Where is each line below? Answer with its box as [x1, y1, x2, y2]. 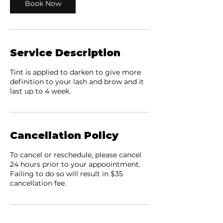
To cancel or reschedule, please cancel [10, 150, 141, 159]
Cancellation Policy [10, 129, 118, 141]
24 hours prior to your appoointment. [10, 160, 140, 169]
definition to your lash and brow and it [10, 77, 144, 86]
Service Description [10, 47, 120, 59]
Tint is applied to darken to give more [10, 68, 141, 77]
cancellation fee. [10, 179, 66, 188]
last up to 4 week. [10, 87, 71, 96]
